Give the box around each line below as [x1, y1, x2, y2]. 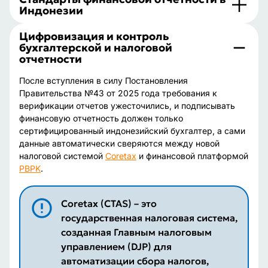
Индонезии [19, 4, 83, 17]
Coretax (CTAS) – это [60, 197, 157, 209]
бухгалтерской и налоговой [19, 41, 172, 54]
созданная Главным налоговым [60, 226, 212, 238]
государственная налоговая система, [60, 212, 237, 224]
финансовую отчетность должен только [19, 113, 183, 123]
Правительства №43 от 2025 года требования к [19, 88, 217, 98]
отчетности [19, 52, 82, 66]
